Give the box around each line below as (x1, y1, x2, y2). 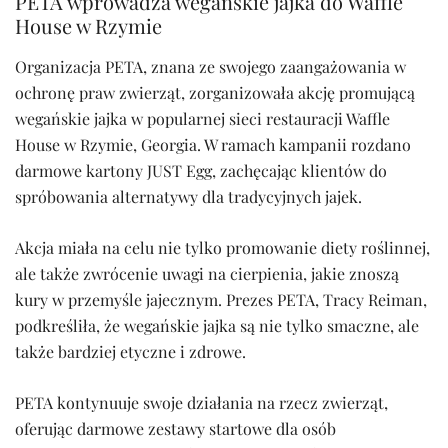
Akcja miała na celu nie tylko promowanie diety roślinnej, (15, 237, 430, 259)
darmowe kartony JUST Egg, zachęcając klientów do (15, 160, 387, 182)
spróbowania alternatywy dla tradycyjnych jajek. (15, 186, 362, 208)
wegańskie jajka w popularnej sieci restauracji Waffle (15, 108, 390, 130)
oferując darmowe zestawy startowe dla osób (15, 418, 336, 440)
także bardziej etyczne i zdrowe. (15, 341, 246, 363)
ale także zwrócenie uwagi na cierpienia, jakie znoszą (15, 263, 399, 285)
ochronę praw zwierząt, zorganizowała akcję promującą (15, 82, 415, 104)
